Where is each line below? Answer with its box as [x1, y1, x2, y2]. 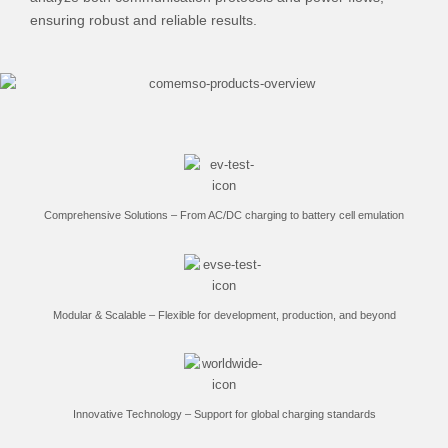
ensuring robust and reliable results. [30, 11, 257, 28]
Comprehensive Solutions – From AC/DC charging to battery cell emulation [44, 209, 404, 222]
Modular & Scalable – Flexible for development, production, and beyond [52, 308, 396, 321]
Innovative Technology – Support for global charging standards [72, 408, 376, 421]
